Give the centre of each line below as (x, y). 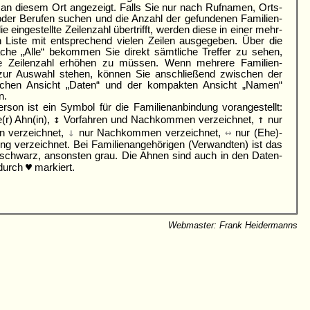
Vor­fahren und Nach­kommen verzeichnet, (159, 120)
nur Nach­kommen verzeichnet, (150, 133)
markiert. (53, 168)
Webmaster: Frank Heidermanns (233, 226)
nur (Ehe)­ (257, 133)
